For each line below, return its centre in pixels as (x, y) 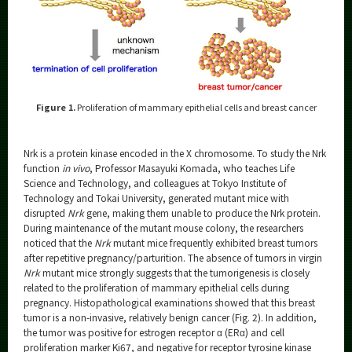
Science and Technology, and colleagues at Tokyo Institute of (155, 182)
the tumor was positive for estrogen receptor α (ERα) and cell (154, 332)
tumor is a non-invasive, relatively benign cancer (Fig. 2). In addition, (170, 317)
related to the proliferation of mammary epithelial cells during (156, 287)
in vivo (76, 167)
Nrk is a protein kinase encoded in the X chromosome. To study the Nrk (175, 152)
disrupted (46, 212)
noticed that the (59, 242)
